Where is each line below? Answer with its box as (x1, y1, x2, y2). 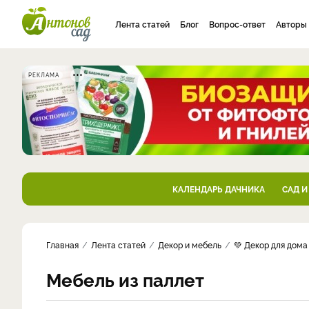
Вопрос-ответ (209, 18, 266, 30)
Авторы (276, 18, 307, 30)
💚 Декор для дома (234, 239, 308, 250)
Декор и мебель (158, 239, 221, 250)
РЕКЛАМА (28, 71, 59, 79)
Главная (46, 239, 79, 250)
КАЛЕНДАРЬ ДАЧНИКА (172, 183, 265, 195)
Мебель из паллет (46, 267, 204, 291)
